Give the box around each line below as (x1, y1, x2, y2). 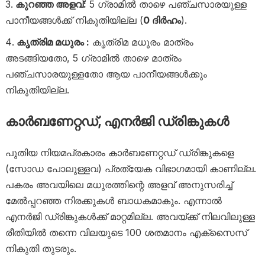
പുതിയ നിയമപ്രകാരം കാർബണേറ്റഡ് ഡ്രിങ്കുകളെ (5, 147, 234, 159)
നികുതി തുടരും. (5, 243, 76, 254)
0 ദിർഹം (143, 14, 181, 26)
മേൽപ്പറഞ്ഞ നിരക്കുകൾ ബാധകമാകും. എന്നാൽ (5, 195, 222, 206)
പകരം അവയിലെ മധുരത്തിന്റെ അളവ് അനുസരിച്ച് (5, 179, 232, 190)
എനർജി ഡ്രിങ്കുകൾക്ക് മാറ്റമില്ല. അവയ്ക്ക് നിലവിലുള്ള (5, 211, 255, 222)
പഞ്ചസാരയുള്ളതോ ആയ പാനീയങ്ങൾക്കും (5, 68, 207, 80)
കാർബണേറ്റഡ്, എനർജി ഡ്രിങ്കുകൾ (5, 114, 229, 129)
